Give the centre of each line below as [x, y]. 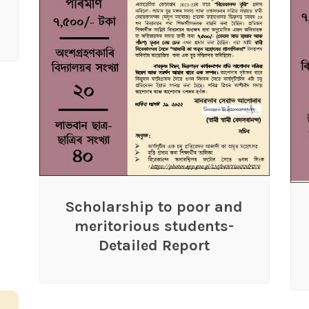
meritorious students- [154, 227]
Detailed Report [154, 246]
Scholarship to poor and [154, 207]
